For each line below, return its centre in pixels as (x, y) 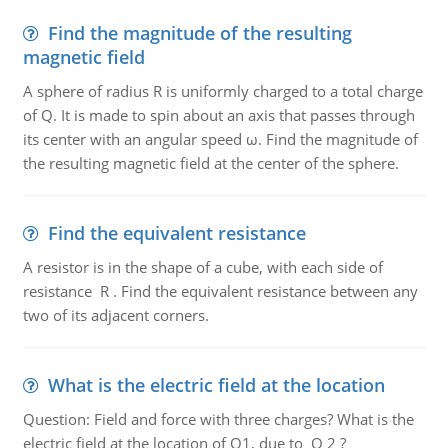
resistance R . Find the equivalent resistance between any (220, 291)
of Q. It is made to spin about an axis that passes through (218, 115)
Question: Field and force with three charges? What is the (218, 419)
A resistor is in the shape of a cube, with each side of (202, 267)
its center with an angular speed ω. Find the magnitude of (220, 139)
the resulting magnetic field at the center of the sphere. (210, 163)
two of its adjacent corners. (115, 315)
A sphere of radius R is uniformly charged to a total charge (222, 91)
